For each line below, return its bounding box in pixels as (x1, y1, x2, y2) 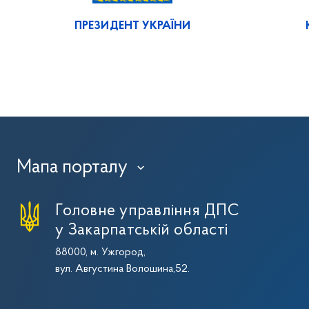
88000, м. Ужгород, (55, 246, 146, 258)
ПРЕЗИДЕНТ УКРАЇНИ (74, 19, 191, 32)
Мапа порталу (17, 157, 128, 177)
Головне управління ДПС (55, 202, 239, 219)
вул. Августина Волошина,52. (55, 263, 190, 275)
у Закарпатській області (55, 221, 228, 239)
